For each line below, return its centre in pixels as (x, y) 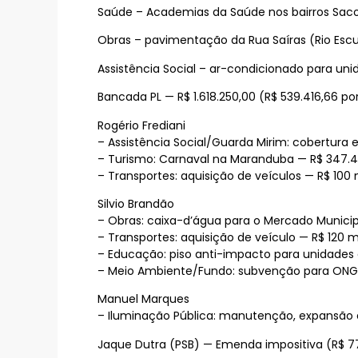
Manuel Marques (143, 299)
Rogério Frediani (141, 125)
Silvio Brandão (136, 204)
